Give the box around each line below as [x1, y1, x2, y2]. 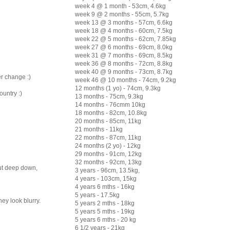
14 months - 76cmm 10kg [75, 101, 145, 108]
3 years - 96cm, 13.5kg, [75, 166, 140, 174]
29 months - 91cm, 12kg [75, 150, 142, 158]
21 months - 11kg [75, 125, 123, 133]
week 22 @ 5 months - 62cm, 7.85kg [75, 35, 176, 43]
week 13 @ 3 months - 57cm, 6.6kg [75, 18, 172, 26]
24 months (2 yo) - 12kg [75, 142, 141, 149]
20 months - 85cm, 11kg [75, 117, 141, 125]
